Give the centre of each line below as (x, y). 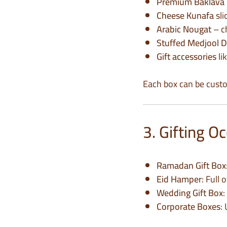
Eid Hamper (179, 179)
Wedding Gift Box (190, 193)
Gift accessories (186, 57)
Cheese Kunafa (185, 16)
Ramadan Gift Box (191, 166)
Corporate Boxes (188, 207)
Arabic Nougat (184, 29)
